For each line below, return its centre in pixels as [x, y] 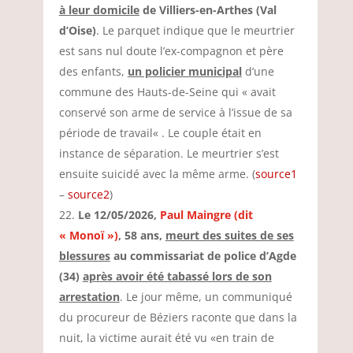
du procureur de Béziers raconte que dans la [178, 317]
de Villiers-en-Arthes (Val [208, 10]
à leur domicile [99, 10]
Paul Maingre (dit [206, 215]
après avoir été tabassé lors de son [177, 276]
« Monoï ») [88, 235]
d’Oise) [77, 30]
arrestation [89, 297]
